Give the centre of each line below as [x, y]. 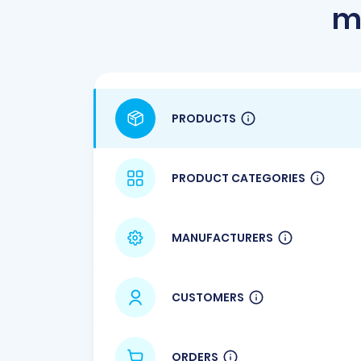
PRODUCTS [204, 118]
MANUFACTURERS [222, 237]
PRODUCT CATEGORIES [239, 178]
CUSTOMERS [208, 297]
